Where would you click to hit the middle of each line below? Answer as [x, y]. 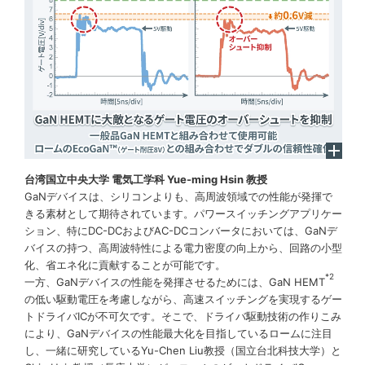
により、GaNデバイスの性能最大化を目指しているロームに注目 [178, 333]
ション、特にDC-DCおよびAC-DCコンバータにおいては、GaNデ [181, 230]
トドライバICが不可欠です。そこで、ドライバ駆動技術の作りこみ [183, 316]
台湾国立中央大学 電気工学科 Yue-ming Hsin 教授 [146, 179]
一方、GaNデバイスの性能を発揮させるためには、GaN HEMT [175, 281]
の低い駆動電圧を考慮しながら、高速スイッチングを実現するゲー [183, 299]
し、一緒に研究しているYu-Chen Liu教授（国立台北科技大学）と [183, 350]
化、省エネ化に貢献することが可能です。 [125, 264]
